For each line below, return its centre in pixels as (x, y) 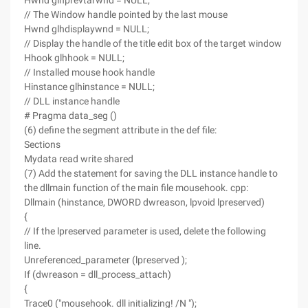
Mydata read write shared (79, 159)
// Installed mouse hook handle (89, 72)
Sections (42, 144)
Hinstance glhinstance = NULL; (89, 87)
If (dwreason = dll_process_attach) (98, 274)
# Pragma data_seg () (70, 115)
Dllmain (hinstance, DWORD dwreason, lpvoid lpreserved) (144, 202)
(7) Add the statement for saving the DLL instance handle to (151, 173)
